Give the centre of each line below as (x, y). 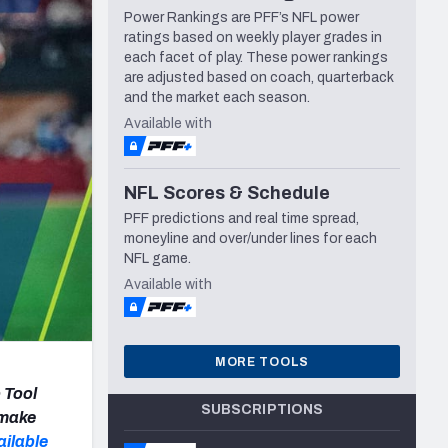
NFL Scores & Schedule (227, 193)
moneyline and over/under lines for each (250, 239)
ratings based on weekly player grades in (253, 38)
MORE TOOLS (262, 361)
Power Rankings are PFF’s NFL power (241, 18)
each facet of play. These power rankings (256, 58)
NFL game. (157, 259)
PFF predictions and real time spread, (241, 219)
